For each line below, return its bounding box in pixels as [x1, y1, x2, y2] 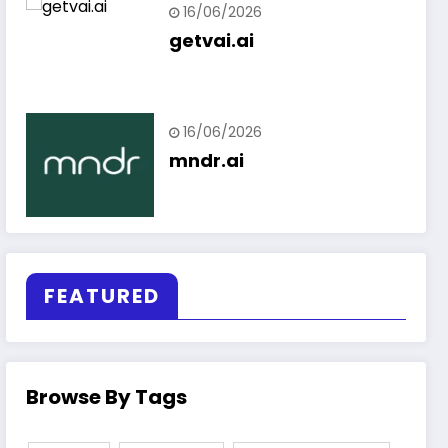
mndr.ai [169, 148, 245, 174]
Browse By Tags [26, 383, 188, 412]
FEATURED [44, 282, 161, 311]
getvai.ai [169, 28, 255, 54]
